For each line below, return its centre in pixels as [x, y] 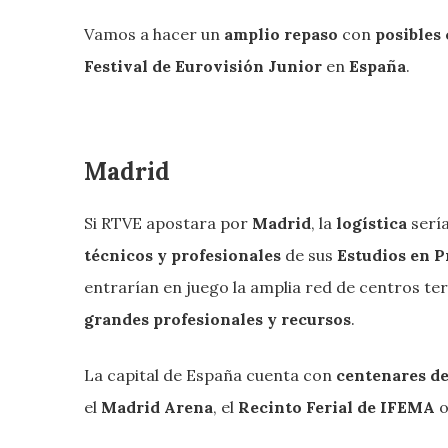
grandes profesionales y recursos [217, 318]
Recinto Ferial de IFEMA [336, 406]
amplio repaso [281, 33]
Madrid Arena [155, 406]
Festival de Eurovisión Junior [205, 65]
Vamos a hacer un [154, 33]
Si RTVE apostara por [168, 222]
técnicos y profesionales [182, 254]
